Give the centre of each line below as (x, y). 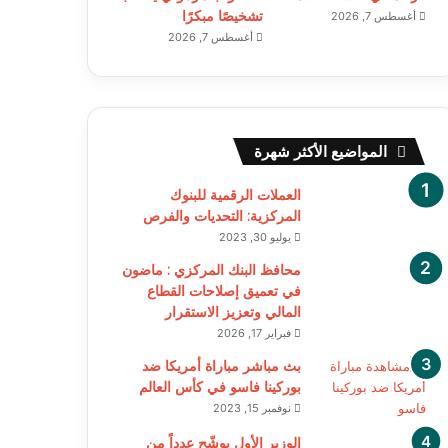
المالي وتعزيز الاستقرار (232, 311)
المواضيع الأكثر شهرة (320, 151)
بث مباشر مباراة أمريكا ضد (221, 365)
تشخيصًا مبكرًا (222, 15)
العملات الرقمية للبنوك (235, 194)
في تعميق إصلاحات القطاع (223, 290)
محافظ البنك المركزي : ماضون (211, 269)
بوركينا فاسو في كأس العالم (219, 386)
